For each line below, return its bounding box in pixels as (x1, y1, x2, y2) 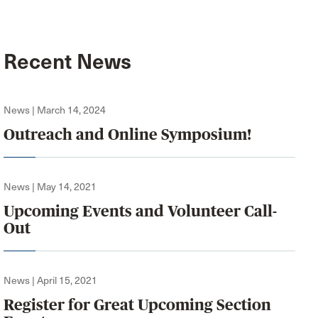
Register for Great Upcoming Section (4, 295, 272, 314)
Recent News (4, 48, 132, 75)
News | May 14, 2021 (4, 180, 97, 193)
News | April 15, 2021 (4, 274, 98, 287)
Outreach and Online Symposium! (4, 125, 252, 143)
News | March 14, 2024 (4, 104, 106, 116)
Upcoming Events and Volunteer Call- (4, 202, 278, 220)
